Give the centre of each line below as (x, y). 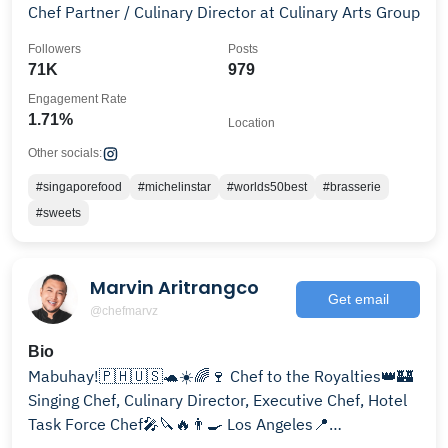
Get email (358, 298)
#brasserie (352, 187)
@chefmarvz (124, 310)
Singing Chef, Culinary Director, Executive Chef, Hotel (140, 400)
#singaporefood (79, 187)
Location (251, 123)
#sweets (58, 213)
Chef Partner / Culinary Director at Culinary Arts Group (224, 12)
